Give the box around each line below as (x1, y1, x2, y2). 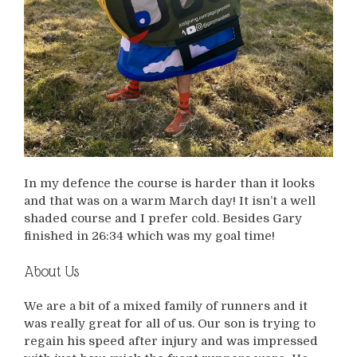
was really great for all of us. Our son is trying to (24, 316, 316, 331)
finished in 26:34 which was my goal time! (24, 228, 275, 243)
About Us (24, 263, 79, 280)
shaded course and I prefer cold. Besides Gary (24, 210, 302, 226)
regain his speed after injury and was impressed (24, 334, 318, 349)
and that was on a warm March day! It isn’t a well (24, 193, 316, 208)
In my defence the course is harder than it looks (24, 175, 315, 190)
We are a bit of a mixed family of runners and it (24, 299, 308, 314)
